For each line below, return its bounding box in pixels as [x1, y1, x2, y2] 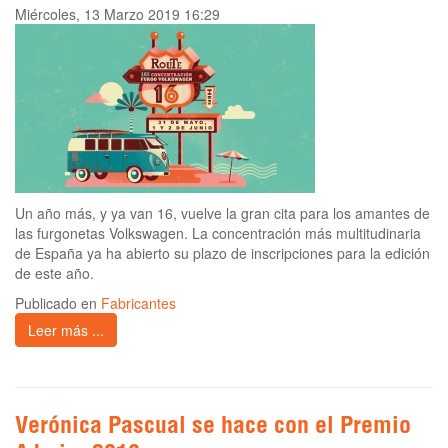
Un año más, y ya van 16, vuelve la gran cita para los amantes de [15, 203, 430, 224]
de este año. [15, 263, 94, 284]
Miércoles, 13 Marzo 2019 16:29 [15, 4, 220, 25]
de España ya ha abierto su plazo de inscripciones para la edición [15, 243, 430, 264]
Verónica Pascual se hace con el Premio [15, 416, 411, 441]
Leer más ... [28, 320, 104, 341]
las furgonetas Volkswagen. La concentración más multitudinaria [15, 223, 421, 244]
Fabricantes [101, 293, 176, 314]
